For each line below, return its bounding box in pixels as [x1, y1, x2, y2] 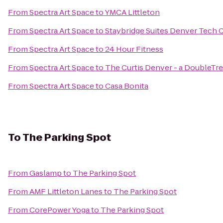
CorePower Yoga [29, 205, 90, 215]
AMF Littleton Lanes [29, 186, 103, 197]
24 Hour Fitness [105, 44, 163, 54]
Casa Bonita [105, 81, 148, 91]
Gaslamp [29, 168, 62, 178]
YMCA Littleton [105, 7, 160, 17]
